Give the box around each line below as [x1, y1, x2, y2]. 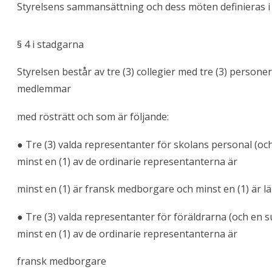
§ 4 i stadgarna [17, 37, 84, 51]
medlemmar [17, 82, 71, 96]
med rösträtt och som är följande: [17, 110, 169, 124]
